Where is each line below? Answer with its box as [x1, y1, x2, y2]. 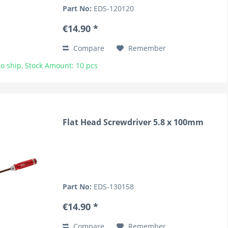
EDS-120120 [94, 4, 134, 14]
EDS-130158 [94, 181, 134, 191]
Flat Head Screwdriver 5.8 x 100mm [63, 116, 204, 128]
